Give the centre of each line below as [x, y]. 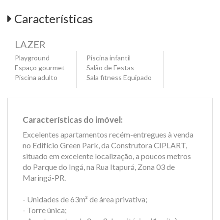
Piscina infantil [109, 57]
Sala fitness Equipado [119, 77]
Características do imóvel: [73, 119]
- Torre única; [45, 210]
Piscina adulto [36, 77]
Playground [32, 57]
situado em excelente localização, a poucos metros [107, 156]
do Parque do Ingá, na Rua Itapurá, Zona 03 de [99, 166]
